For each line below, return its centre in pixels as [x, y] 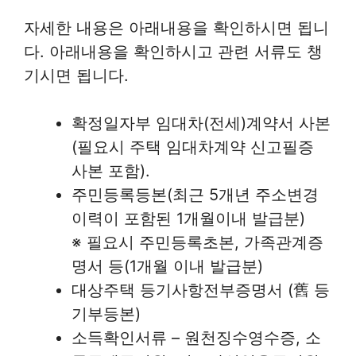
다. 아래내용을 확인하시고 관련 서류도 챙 [173, 52]
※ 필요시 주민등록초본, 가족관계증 [197, 243]
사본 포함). [111, 171]
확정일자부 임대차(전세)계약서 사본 [201, 124]
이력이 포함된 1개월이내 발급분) [188, 219]
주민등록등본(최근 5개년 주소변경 [195, 195]
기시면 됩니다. [76, 76]
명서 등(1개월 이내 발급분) [167, 267]
